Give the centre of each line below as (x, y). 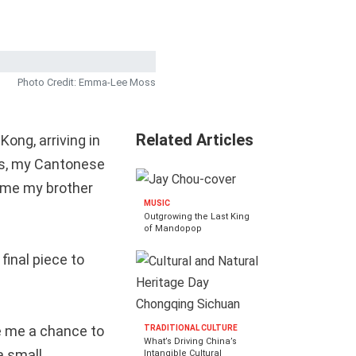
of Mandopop (173, 228)
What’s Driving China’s (190, 341)
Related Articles (195, 140)
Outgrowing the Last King (197, 216)
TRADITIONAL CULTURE (191, 327)
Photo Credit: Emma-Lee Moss (87, 83)
